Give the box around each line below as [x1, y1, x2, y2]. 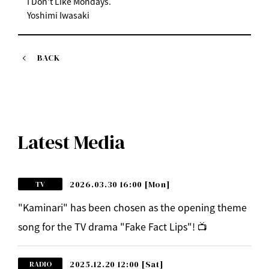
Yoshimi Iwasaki [27, 8, 89, 21]
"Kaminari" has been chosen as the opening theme [18, 199, 247, 214]
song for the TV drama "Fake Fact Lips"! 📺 [18, 219, 207, 234]
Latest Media [18, 128, 125, 156]
